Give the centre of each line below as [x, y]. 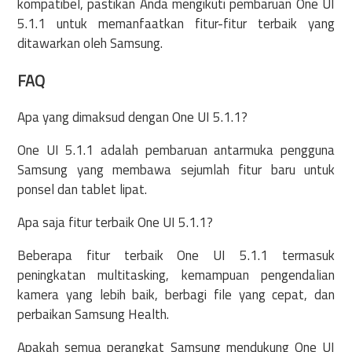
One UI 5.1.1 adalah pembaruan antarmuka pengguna [176, 150]
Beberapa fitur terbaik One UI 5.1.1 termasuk [176, 256]
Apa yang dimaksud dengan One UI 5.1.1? [132, 117]
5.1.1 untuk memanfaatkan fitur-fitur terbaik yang [176, 24]
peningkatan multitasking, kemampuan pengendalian [176, 275]
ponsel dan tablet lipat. [82, 190]
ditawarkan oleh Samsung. [90, 44]
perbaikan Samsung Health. [93, 315]
